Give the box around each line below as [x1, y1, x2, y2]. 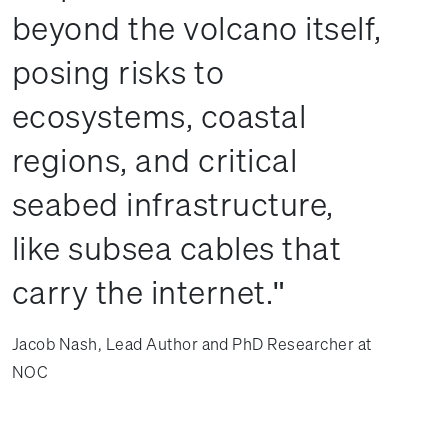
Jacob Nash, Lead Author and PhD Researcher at [12, 333, 372, 355]
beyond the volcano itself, [12, 7, 382, 49]
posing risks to [12, 51, 225, 93]
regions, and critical [12, 139, 298, 181]
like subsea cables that [12, 227, 342, 269]
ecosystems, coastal [12, 95, 307, 137]
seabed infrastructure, [12, 183, 334, 225]
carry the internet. [12, 271, 274, 313]
